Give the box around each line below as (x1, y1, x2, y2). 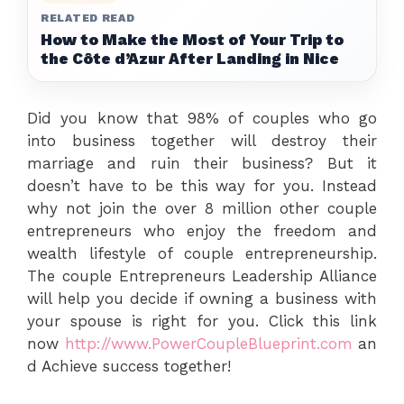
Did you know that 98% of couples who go (27, 109, 377, 127)
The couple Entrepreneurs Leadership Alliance (27, 267, 377, 285)
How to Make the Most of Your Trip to (41, 31, 344, 49)
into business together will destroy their (27, 132, 377, 150)
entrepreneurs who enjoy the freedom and (27, 222, 377, 240)
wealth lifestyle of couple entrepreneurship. (27, 244, 377, 262)
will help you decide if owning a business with (27, 289, 377, 308)
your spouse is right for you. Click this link (27, 312, 377, 330)
